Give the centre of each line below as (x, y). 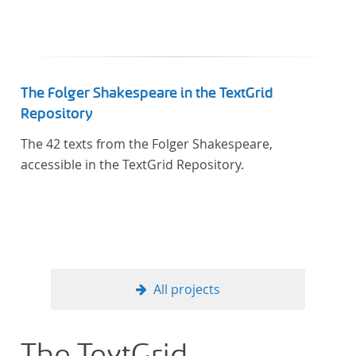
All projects (187, 289)
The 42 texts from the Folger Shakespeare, (147, 144)
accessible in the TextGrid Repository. (132, 164)
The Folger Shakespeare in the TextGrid (147, 93)
